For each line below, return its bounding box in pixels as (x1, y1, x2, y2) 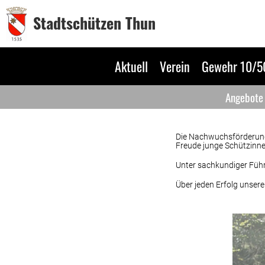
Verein (160, 57, 190, 76)
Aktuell (115, 57, 148, 76)
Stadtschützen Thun (33, 11, 156, 34)
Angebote (225, 89, 263, 105)
